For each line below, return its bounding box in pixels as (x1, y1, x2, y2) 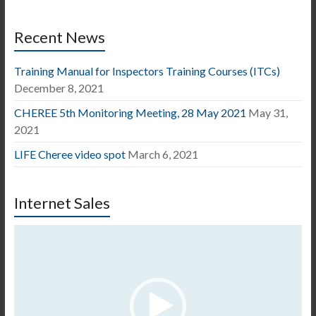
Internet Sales (13, 193, 110, 212)
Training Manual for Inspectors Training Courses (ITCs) (13, 63, 280, 78)
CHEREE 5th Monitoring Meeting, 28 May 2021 (13, 105, 246, 119)
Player (13, 238, 44, 252)
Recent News (13, 27, 105, 47)
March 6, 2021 (127, 147, 198, 161)
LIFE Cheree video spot (13, 147, 126, 161)
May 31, (248, 105, 288, 119)
